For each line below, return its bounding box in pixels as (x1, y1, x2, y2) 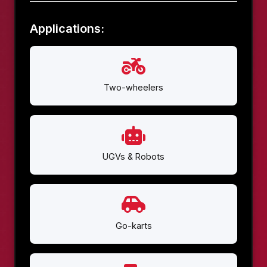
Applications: (30, 21, 104, 36)
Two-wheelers (104, 82, 163, 93)
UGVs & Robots (103, 151, 164, 162)
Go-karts (115, 221, 152, 231)
